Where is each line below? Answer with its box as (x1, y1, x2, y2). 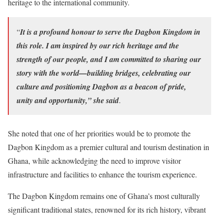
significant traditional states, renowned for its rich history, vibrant (8, 204, 206, 215)
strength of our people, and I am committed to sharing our (17, 54, 201, 65)
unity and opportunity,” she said (17, 95, 119, 106)
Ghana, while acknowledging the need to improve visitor (8, 155, 181, 166)
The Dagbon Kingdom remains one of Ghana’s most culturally (8, 191, 200, 201)
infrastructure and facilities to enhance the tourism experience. (8, 169, 197, 179)
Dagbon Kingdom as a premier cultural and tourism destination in (8, 142, 209, 152)
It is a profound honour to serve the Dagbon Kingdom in (20, 26, 200, 37)
